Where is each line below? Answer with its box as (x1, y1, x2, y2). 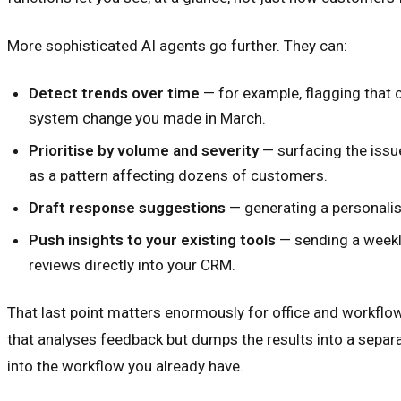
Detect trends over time (29, 83, 200, 102)
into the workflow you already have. (7, 356, 243, 375)
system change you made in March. (29, 108, 266, 127)
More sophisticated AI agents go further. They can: (7, 36, 347, 55)
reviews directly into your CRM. (29, 255, 235, 274)
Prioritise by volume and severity (29, 141, 259, 159)
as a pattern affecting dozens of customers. (29, 166, 328, 184)
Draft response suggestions (29, 198, 226, 217)
